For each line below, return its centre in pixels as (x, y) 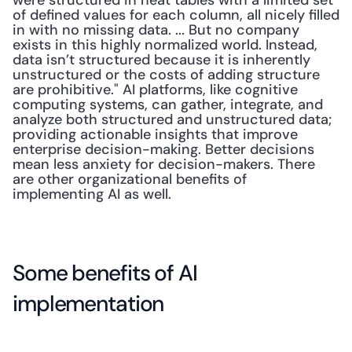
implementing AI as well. (92, 194)
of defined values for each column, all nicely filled (176, 15)
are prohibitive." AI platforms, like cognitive (155, 90)
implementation (88, 304)
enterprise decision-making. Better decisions (163, 149)
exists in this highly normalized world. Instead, (165, 45)
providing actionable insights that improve (155, 134)
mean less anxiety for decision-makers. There (164, 164)
